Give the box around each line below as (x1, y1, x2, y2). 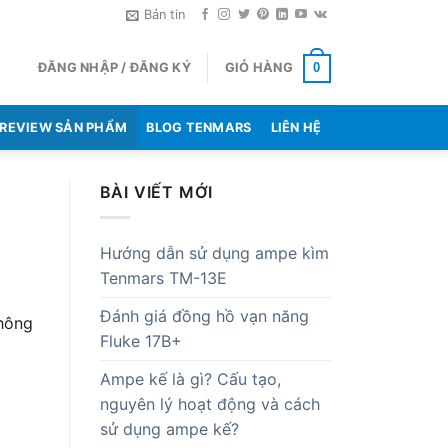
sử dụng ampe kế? (99, 418, 239, 439)
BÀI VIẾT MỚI (99, 182, 214, 202)
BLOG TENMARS (146, 120, 252, 135)
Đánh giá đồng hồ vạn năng (99, 305, 309, 326)
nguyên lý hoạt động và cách (99, 393, 320, 414)
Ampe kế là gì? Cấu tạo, (99, 368, 281, 389)
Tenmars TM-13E (99, 267, 227, 288)
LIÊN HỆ (270, 120, 322, 135)
